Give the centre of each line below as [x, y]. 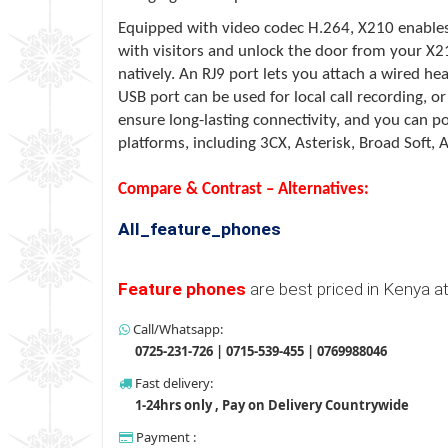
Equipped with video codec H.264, [236, 28]
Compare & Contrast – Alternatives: [243, 189]
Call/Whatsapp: [176, 328]
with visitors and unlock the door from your [272, 51]
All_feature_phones [199, 228]
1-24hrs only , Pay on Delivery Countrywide [270, 404]
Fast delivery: [172, 382]
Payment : [164, 436]
